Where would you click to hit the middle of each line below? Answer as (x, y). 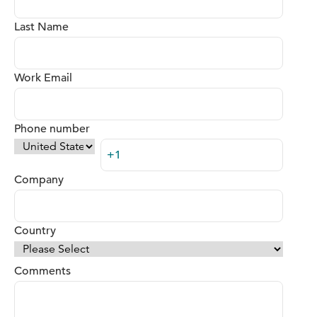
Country (35, 230)
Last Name (41, 27)
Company (39, 179)
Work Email (43, 77)
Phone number (52, 128)
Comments (42, 271)
